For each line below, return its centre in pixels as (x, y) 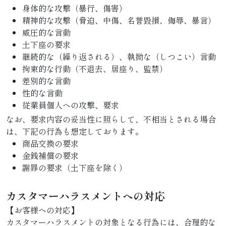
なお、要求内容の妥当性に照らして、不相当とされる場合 (111, 119)
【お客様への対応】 (42, 210)
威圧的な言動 (46, 32)
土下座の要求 (46, 44)
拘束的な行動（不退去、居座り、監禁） (95, 69)
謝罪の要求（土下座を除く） (75, 167)
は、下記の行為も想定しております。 (75, 131)
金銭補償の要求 (50, 155)
